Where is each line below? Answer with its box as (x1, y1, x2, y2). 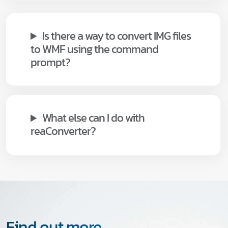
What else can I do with (42, 109, 145, 127)
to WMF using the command (31, 41, 158, 58)
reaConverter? (31, 123, 96, 140)
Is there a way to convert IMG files (42, 27, 191, 45)
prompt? (31, 54, 70, 71)
